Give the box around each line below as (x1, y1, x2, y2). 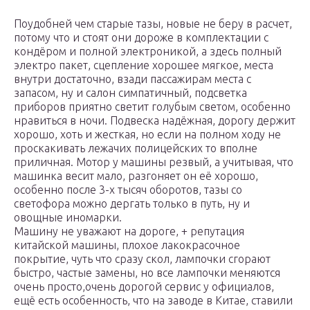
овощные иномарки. (14, 211, 122, 224)
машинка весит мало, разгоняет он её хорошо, (14, 170, 258, 183)
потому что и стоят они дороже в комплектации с (14, 31, 268, 44)
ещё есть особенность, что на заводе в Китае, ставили (14, 294, 293, 307)
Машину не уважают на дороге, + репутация (14, 225, 244, 238)
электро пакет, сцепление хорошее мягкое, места (14, 59, 273, 72)
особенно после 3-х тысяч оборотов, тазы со (14, 183, 242, 197)
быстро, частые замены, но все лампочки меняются (14, 266, 280, 280)
